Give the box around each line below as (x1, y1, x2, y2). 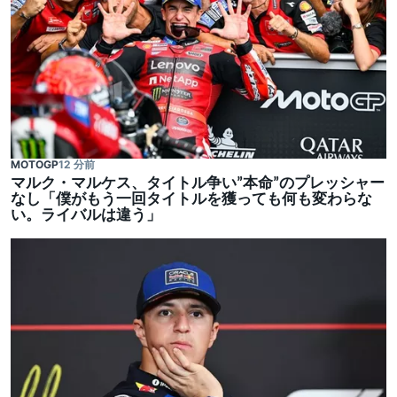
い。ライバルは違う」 (11, 208, 161, 224)
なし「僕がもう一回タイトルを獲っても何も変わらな (11, 192, 372, 208)
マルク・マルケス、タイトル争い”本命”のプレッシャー (11, 176, 385, 192)
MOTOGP (11, 158, 58, 172)
